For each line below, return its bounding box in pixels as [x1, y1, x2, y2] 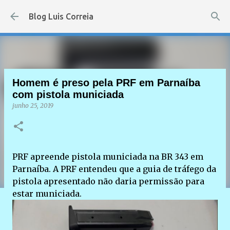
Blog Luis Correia [29, 12, 93, 21]
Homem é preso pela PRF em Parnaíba [12, 77, 200, 88]
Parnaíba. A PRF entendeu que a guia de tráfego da [12, 164, 216, 174]
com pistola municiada [12, 89, 124, 100]
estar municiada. [12, 188, 82, 199]
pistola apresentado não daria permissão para [12, 176, 204, 186]
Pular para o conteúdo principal [58, 8, 172, 17]
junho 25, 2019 [12, 102, 53, 109]
